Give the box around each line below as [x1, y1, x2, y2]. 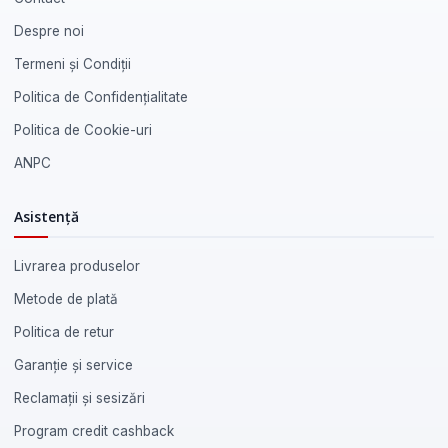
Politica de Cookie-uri [14, 121, 152, 138]
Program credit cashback [14, 422, 174, 439]
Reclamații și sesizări [14, 389, 145, 406]
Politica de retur [14, 323, 114, 340]
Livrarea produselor [14, 257, 140, 274]
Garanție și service [14, 356, 133, 373]
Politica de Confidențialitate [14, 88, 188, 105]
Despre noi [14, 22, 84, 39]
